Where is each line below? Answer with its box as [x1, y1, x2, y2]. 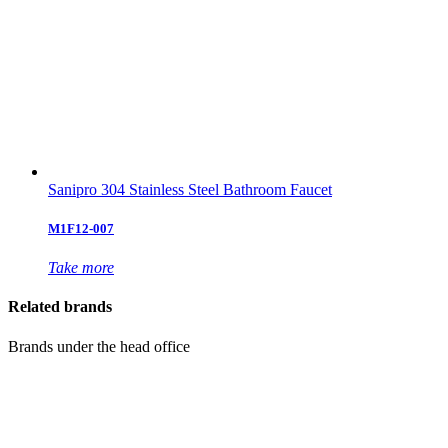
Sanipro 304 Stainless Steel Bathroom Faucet [48, 180, 332, 198]
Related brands [8, 298, 112, 316]
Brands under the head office [8, 337, 190, 355]
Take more [48, 259, 114, 277]
